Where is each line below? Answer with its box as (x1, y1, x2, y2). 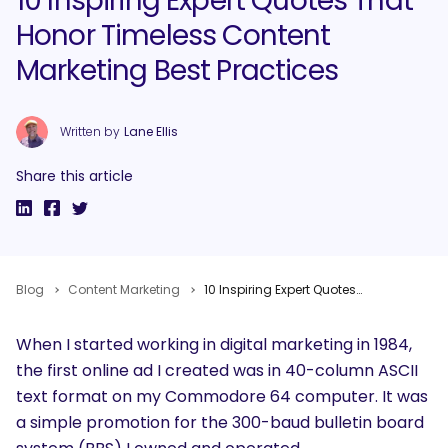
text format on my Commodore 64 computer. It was (16, 384, 428, 408)
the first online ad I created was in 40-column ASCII (16, 358, 418, 382)
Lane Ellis (124, 122, 178, 140)
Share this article (16, 165, 133, 186)
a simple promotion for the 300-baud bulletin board (16, 410, 424, 434)
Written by (60, 122, 120, 140)
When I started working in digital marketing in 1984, (16, 332, 412, 356)
